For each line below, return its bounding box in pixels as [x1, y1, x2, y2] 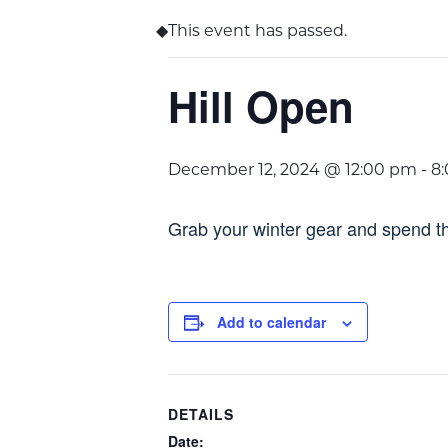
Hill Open [168, 76, 354, 136]
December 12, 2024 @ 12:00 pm [168, 163, 417, 179]
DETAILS [168, 404, 234, 424]
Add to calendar [217, 312, 326, 332]
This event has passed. [168, 24, 347, 40]
